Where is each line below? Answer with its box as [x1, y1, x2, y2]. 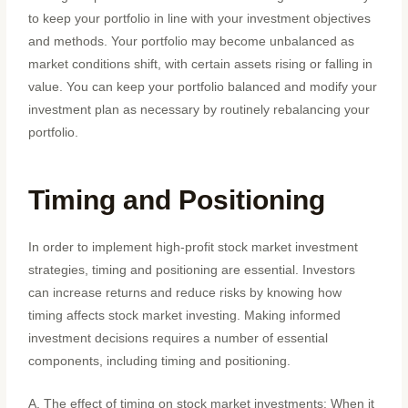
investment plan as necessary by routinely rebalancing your [28, 102, 371, 117]
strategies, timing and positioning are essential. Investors [28, 262, 356, 277]
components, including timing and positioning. [28, 353, 291, 368]
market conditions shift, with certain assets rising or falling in [28, 56, 373, 71]
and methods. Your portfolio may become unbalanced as [28, 34, 355, 48]
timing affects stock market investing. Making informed [28, 308, 342, 322]
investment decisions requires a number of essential [28, 331, 329, 345]
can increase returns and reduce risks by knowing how [28, 285, 342, 300]
